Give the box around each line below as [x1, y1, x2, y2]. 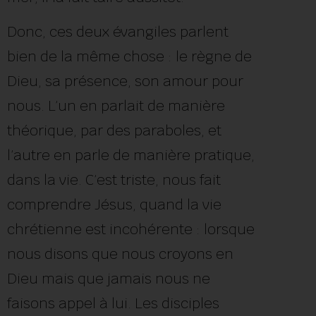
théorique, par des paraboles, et [7, 121, 221, 140]
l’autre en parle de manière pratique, [7, 146, 255, 165]
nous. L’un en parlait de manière [7, 97, 225, 116]
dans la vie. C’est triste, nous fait [7, 171, 221, 190]
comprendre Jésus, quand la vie [7, 195, 221, 214]
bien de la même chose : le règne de [7, 47, 252, 66]
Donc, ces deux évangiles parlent [7, 23, 229, 42]
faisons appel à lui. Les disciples [7, 294, 219, 313]
